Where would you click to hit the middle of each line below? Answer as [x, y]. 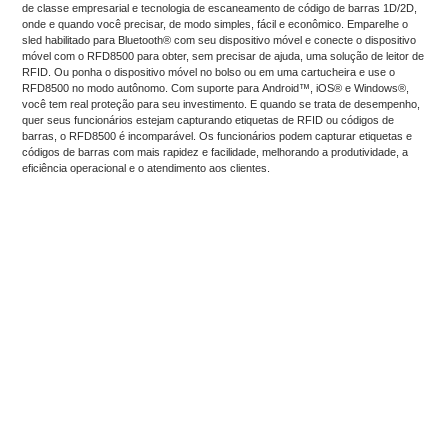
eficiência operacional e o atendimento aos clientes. [146, 167]
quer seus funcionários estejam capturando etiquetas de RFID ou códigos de [208, 119]
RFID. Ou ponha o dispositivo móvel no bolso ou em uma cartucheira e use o [209, 71]
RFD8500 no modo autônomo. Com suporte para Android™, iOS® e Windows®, [216, 87]
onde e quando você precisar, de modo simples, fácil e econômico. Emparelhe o [215, 23]
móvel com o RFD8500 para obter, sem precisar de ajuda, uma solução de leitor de [223, 55]
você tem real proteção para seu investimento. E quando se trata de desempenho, [221, 103]
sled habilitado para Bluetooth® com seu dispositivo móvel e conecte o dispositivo [219, 39]
